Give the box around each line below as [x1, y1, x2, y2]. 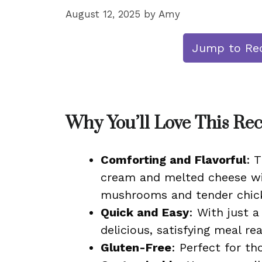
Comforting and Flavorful [101, 153, 246, 167]
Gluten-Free [101, 240, 171, 254]
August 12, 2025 [65, 8, 140, 20]
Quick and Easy [101, 205, 189, 219]
